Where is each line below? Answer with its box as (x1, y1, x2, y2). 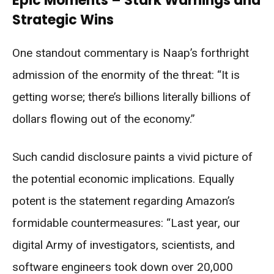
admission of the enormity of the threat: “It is (12, 67, 240, 82)
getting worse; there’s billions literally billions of (12, 89, 251, 104)
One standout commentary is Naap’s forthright (12, 45, 249, 60)
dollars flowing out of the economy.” (12, 111, 195, 126)
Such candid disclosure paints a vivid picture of (12, 149, 253, 164)
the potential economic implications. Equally (12, 171, 234, 186)
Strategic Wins (12, 10, 114, 29)
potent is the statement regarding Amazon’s (12, 193, 235, 208)
